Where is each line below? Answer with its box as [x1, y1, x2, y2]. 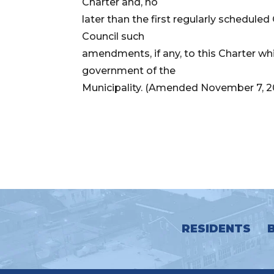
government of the [82, 64, 176, 76]
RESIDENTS [181, 222, 251, 236]
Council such [82, 30, 145, 42]
